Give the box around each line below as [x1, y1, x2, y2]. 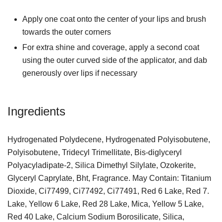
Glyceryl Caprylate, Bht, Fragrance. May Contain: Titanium [7, 173, 211, 182]
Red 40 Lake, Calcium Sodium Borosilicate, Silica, [7, 212, 184, 221]
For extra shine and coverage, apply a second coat [22, 43, 199, 52]
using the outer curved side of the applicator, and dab [22, 55, 207, 64]
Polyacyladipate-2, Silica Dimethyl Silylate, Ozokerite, [7, 161, 196, 169]
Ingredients [7, 104, 65, 118]
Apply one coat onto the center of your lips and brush [22, 14, 206, 23]
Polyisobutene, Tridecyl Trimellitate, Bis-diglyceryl [7, 148, 182, 157]
